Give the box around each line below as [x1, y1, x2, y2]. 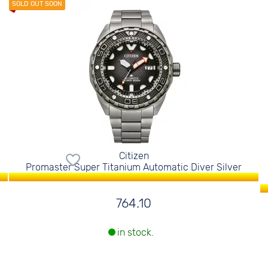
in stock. [117, 227, 154, 239]
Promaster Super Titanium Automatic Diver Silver [26, 162, 242, 173]
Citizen [118, 150, 149, 162]
